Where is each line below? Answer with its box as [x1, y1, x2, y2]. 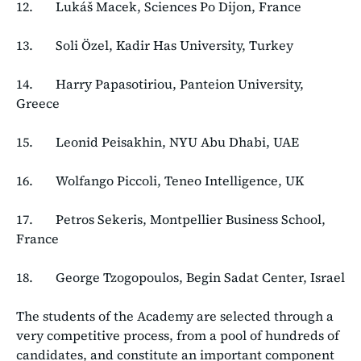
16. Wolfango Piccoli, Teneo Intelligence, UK [16, 171, 304, 189]
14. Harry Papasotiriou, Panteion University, [16, 74, 304, 93]
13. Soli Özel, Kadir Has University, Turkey [16, 35, 293, 54]
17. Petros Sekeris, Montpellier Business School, [16, 210, 326, 228]
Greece [16, 93, 60, 112]
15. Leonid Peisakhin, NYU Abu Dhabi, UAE [16, 132, 299, 151]
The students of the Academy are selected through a [16, 306, 334, 325]
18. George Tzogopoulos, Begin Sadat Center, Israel [16, 268, 345, 286]
